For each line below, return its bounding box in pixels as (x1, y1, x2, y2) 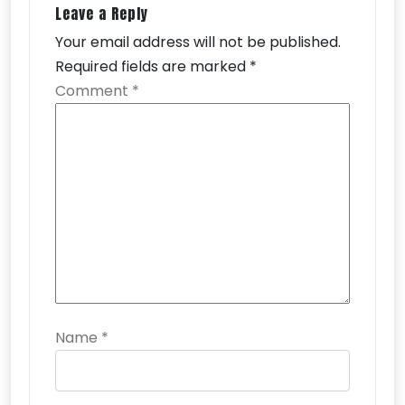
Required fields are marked (55, 56, 250, 78)
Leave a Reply (55, 3, 148, 25)
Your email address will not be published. (55, 32, 341, 53)
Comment (55, 80, 132, 102)
